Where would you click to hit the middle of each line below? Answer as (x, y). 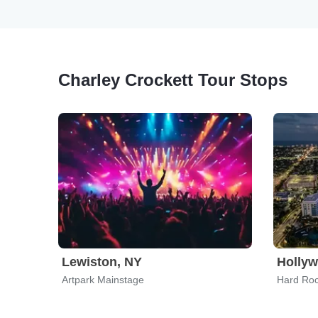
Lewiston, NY (102, 262)
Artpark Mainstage (103, 280)
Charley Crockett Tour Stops (173, 80)
